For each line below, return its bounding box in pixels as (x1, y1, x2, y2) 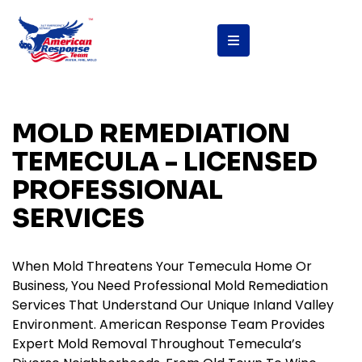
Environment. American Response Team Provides (12, 315, 325, 335)
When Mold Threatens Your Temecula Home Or (12, 257, 312, 276)
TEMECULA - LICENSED (12, 145, 318, 179)
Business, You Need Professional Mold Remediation (12, 276, 328, 296)
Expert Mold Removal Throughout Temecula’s (12, 335, 301, 354)
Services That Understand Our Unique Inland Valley (12, 296, 334, 315)
